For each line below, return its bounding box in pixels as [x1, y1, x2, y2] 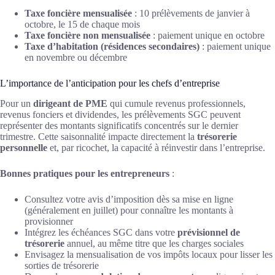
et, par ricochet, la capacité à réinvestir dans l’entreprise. [47, 142, 265, 153]
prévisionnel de [177, 227, 240, 238]
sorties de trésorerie [25, 260, 99, 271]
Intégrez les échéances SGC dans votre [25, 227, 177, 238]
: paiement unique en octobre [150, 30, 265, 41]
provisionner [25, 216, 73, 227]
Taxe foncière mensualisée [25, 8, 132, 19]
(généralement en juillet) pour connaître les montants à [25, 205, 233, 215]
